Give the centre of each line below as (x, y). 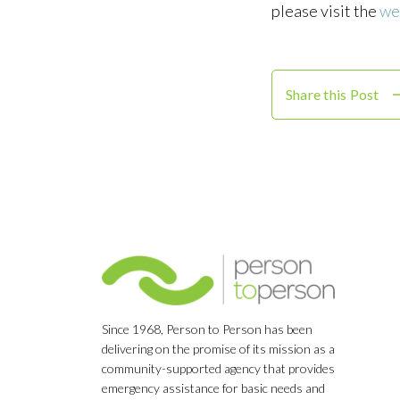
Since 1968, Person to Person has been (207, 329)
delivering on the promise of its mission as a (218, 349)
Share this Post (333, 94)
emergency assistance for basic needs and (213, 388)
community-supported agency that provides (218, 369)
